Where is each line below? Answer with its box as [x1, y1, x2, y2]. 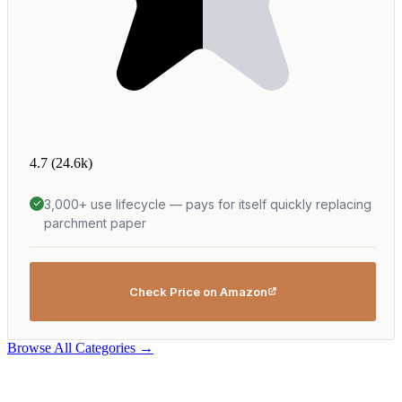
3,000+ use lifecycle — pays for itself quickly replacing [44, 196, 371, 212]
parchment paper [44, 214, 146, 231]
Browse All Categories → [7, 339, 153, 355]
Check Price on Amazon [128, 284, 267, 299]
